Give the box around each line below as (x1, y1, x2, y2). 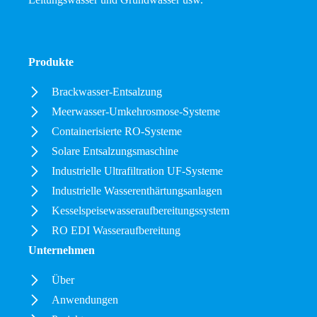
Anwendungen (52, 294, 119, 306)
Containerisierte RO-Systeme (52, 125, 183, 138)
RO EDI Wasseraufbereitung (52, 224, 181, 237)
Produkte (28, 56, 74, 69)
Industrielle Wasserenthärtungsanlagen (52, 185, 223, 197)
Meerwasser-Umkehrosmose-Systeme (52, 105, 221, 118)
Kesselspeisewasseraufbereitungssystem (52, 204, 230, 217)
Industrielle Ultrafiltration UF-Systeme (52, 165, 224, 178)
